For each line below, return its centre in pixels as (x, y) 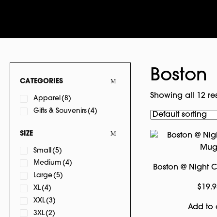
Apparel (47, 99)
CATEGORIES (41, 82)
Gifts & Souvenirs (60, 111)
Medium (47, 163)
